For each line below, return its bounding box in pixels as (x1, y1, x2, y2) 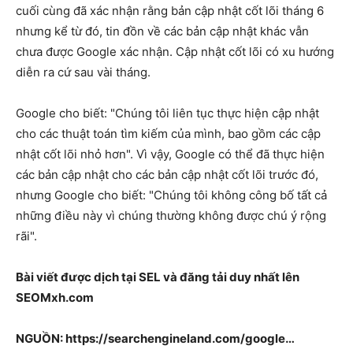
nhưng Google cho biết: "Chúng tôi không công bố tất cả (16, 188, 327, 203)
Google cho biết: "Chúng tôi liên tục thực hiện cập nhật (16, 106, 319, 121)
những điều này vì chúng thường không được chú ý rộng (16, 208, 326, 223)
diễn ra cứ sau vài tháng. (16, 65, 150, 80)
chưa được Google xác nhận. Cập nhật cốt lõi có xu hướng (16, 44, 334, 59)
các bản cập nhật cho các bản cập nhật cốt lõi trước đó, (16, 167, 318, 182)
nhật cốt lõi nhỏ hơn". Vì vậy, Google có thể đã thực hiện (16, 147, 325, 162)
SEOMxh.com (16, 290, 94, 305)
